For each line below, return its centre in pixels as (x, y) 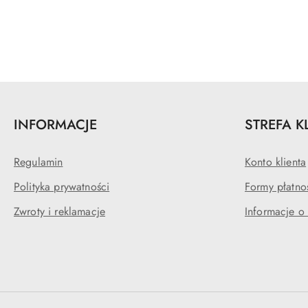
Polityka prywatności (62, 187)
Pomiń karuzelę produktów (93, 12)
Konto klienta (276, 162)
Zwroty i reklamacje (60, 211)
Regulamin (38, 162)
